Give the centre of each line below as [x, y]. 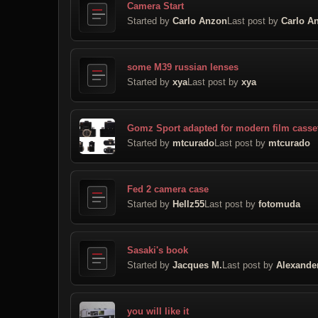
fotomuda [279, 204]
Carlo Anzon [200, 21]
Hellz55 [188, 204]
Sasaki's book [158, 250]
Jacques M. [197, 265]
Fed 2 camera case [168, 189]
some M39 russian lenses [183, 67]
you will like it [158, 311]
